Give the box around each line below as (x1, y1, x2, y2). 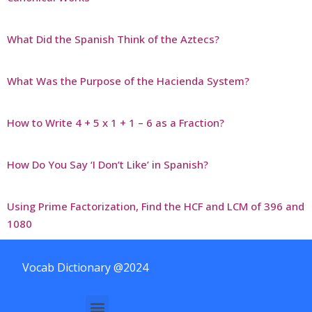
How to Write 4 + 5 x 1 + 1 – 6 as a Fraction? (7, 116, 224, 130)
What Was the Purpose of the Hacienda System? (7, 74, 249, 88)
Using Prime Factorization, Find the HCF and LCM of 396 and (7, 199, 304, 214)
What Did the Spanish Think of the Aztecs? (7, 32, 219, 47)
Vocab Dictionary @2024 (22, 260, 148, 276)
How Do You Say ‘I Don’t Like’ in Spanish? (7, 157, 208, 172)
